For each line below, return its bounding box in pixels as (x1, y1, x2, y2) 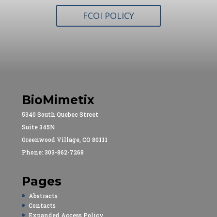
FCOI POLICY (82, 10, 134, 22)
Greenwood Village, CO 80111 (21, 136, 108, 143)
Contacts (28, 201, 56, 210)
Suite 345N (21, 123, 55, 131)
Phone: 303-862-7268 (21, 148, 84, 156)
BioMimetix (21, 93, 94, 107)
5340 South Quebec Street (21, 110, 98, 118)
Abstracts (28, 192, 58, 200)
